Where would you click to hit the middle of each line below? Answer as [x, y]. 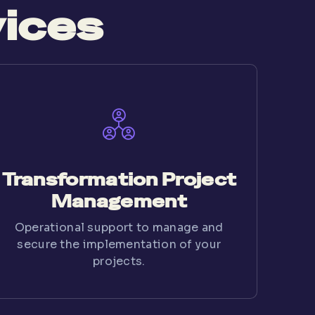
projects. [119, 261]
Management [119, 201]
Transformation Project [119, 179]
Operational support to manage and [119, 227]
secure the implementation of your [119, 244]
